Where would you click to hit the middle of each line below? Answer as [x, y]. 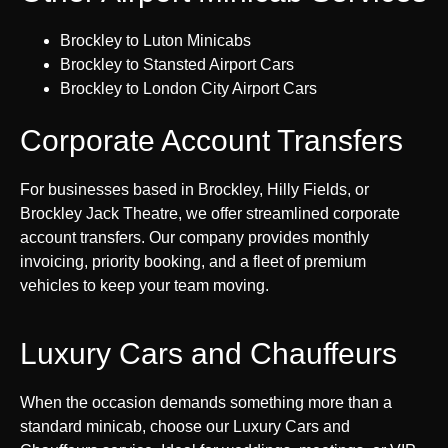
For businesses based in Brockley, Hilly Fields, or [194, 189]
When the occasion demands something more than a [206, 402]
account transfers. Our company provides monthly [194, 237]
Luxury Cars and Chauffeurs [208, 353]
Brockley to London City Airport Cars [188, 88]
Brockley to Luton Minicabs [155, 40]
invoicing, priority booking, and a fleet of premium [193, 261]
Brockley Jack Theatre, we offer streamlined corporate [210, 213]
